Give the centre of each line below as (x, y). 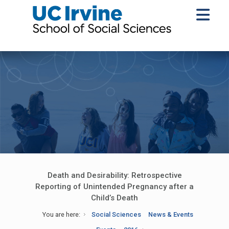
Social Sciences (116, 214)
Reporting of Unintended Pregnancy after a (114, 187)
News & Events (171, 214)
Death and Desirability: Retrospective (114, 175)
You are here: (61, 214)
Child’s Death (114, 198)
